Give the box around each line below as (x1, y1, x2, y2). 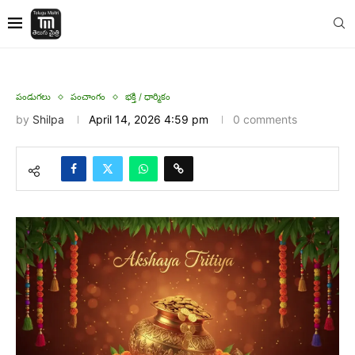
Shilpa (32, 113, 64, 126)
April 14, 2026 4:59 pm (89, 113, 208, 126)
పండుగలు (16, 91, 51, 102)
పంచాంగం (71, 91, 105, 102)
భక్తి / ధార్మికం (125, 91, 170, 102)
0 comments (233, 113, 297, 126)
